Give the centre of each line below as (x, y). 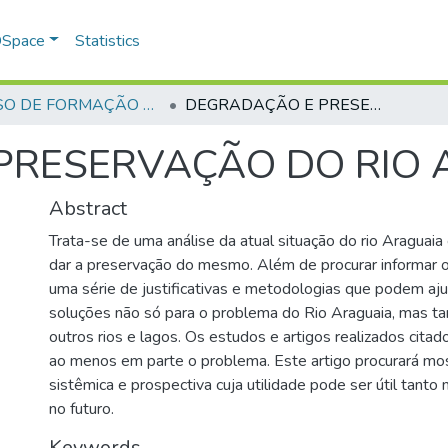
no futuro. (81, 409)
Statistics (108, 40)
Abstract (88, 208)
